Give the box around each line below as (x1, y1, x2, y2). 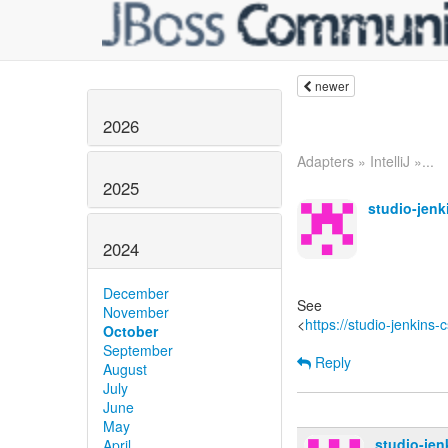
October (103, 321, 158, 342)
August (103, 359, 147, 380)
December (103, 283, 169, 304)
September (103, 340, 173, 361)
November (103, 302, 169, 323)
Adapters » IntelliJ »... (297, 151, 434, 171)
